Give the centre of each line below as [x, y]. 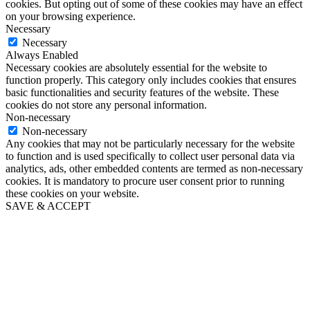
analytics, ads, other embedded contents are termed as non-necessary [154, 168]
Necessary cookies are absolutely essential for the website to [136, 67]
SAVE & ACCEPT [48, 206]
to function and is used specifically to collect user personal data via [150, 156]
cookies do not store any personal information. [106, 104]
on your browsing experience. [71, 16]
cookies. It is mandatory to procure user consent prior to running [145, 181]
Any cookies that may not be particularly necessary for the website [150, 143]
